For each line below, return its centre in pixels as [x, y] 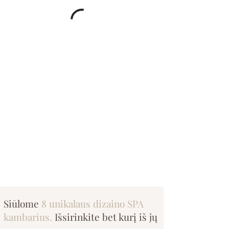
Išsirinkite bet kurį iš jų [105, 217]
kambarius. [28, 217]
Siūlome [22, 203]
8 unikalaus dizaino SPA [93, 203]
